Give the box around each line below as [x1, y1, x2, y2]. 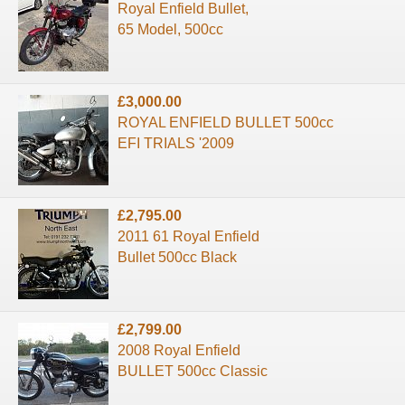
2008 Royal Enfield [118, 342, 240, 358]
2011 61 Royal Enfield [118, 228, 259, 244]
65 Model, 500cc [118, 21, 223, 37]
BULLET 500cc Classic [118, 363, 268, 379]
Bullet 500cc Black [118, 249, 237, 265]
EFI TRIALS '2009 [118, 135, 234, 151]
